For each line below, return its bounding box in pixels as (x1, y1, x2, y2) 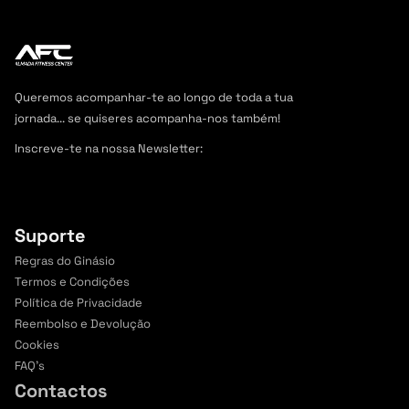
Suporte (15, 224, 86, 247)
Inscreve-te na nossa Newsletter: (15, 141, 203, 156)
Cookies (15, 337, 59, 352)
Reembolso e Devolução (15, 316, 151, 331)
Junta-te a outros (50, 204, 147, 219)
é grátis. (303, 204, 350, 219)
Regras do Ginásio (15, 253, 115, 268)
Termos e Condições (15, 274, 130, 289)
